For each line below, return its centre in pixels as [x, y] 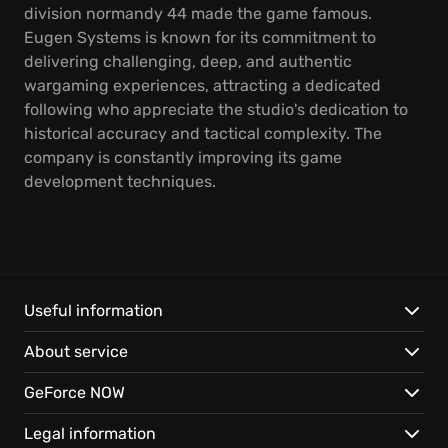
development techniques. [120, 181]
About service [76, 351]
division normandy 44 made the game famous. [198, 13]
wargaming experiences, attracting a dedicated [202, 85]
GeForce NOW [74, 392]
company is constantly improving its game [183, 157]
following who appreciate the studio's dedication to [216, 109]
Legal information [90, 433]
